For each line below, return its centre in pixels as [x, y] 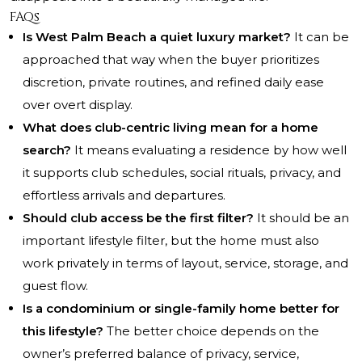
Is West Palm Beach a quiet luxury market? [157, 37]
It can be [320, 37]
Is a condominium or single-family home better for [181, 309]
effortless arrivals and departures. [124, 196]
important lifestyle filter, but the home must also [171, 241]
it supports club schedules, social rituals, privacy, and [182, 173]
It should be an [301, 218]
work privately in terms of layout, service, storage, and [185, 263]
